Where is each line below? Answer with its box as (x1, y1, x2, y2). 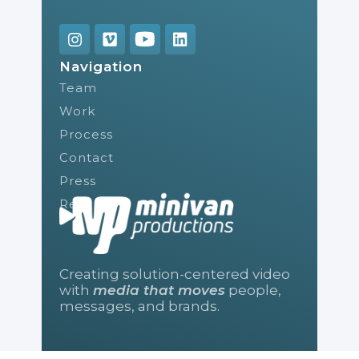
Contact (59, 150, 114, 165)
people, (225, 281, 281, 298)
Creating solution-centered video (59, 265, 290, 282)
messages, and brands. (59, 297, 220, 314)
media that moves (93, 281, 225, 298)
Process (59, 127, 113, 142)
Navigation (59, 58, 143, 75)
